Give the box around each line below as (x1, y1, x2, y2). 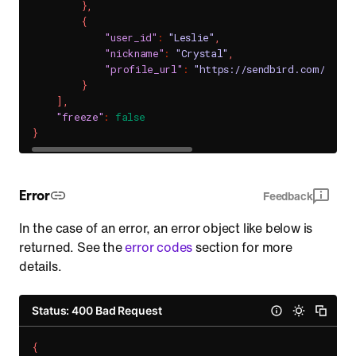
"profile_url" (105, 62, 183, 76)
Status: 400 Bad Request (32, 303, 162, 317)
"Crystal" (175, 46, 229, 60)
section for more (192, 238, 292, 257)
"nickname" (105, 46, 164, 60)
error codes (125, 238, 193, 257)
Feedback (262, 188, 313, 204)
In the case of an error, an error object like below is (19, 219, 313, 238)
